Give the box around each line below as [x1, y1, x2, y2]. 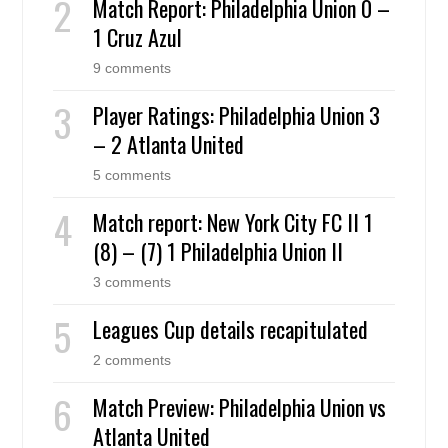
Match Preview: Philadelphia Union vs [93, 391, 387, 424]
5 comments [93, 167, 172, 184]
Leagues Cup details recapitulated [93, 313, 369, 346]
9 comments [93, 60, 172, 77]
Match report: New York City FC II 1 [93, 206, 374, 239]
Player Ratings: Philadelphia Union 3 [93, 99, 381, 132]
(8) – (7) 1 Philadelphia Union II [93, 235, 344, 268]
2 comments [93, 352, 172, 369]
